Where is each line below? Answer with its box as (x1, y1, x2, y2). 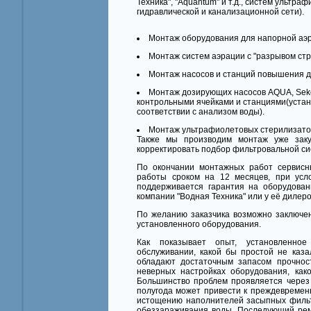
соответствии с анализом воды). (137, 107, 264, 117)
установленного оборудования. (137, 219, 261, 229)
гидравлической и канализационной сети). (137, 7, 304, 17)
